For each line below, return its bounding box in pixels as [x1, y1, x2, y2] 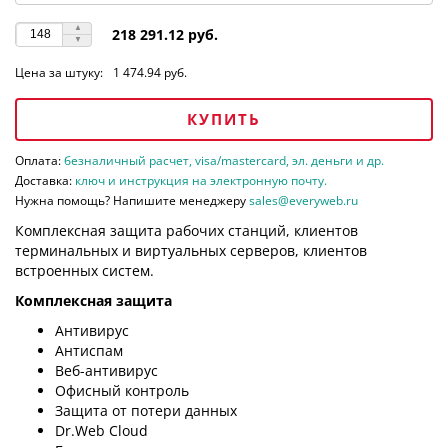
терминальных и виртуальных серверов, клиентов [15, 240, 367, 260]
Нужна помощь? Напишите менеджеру [15, 191, 249, 209]
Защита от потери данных [55, 400, 237, 420]
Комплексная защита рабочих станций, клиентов [15, 220, 358, 240]
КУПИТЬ [187, 108, 261, 129]
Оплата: [15, 151, 64, 169]
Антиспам [55, 340, 123, 360]
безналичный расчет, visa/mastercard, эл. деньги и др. [64, 151, 384, 169]
